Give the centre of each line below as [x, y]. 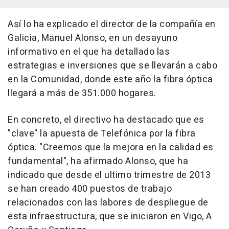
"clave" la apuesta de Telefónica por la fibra [102, 134]
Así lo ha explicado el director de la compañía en [112, 24]
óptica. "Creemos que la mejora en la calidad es [111, 147]
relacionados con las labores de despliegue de [108, 203]
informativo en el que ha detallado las [89, 52]
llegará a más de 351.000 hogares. [82, 93]
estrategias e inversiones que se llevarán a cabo [112, 66]
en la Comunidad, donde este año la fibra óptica [110, 79]
